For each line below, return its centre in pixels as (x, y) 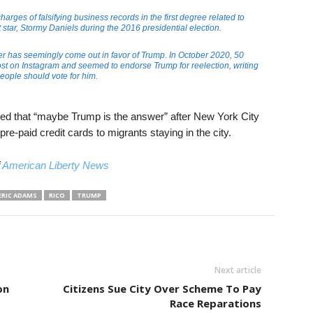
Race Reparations (215, 303)
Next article (238, 270)
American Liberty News (55, 165)
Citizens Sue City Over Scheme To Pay (162, 288)
